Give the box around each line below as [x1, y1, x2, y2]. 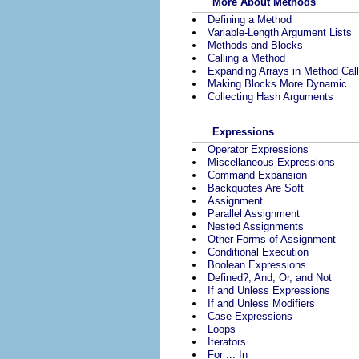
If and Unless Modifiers [208, 297, 315, 310]
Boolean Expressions [208, 259, 306, 272]
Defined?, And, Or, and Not [208, 272, 332, 284]
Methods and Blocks [208, 38, 303, 51]
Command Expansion [208, 169, 307, 182]
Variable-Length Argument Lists [208, 26, 352, 38]
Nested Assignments [208, 220, 304, 233]
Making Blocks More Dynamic [208, 77, 347, 90]
